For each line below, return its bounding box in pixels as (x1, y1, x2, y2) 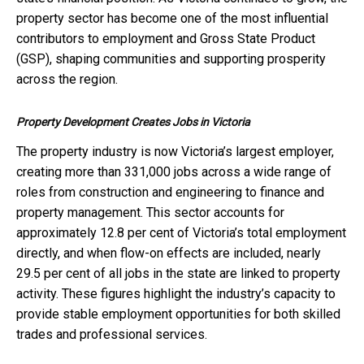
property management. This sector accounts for (16, 204, 284, 220)
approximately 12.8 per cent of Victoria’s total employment (16, 224, 346, 240)
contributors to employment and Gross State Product (16, 30, 315, 46)
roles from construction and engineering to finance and (16, 184, 324, 200)
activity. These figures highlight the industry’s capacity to (16, 285, 336, 301)
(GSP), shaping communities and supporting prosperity (16, 50, 326, 67)
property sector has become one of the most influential (16, 10, 328, 26)
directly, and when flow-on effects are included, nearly (16, 245, 321, 261)
